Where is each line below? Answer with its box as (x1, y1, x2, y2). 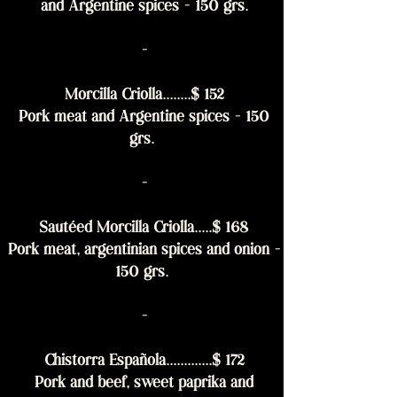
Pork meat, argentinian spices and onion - (3, 242, 281, 261)
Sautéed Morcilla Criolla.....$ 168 (35, 220, 249, 238)
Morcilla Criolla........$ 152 (59, 87, 224, 105)
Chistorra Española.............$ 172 (39, 353, 245, 371)
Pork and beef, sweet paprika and (30, 375, 253, 393)
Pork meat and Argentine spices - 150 (14, 109, 269, 128)
